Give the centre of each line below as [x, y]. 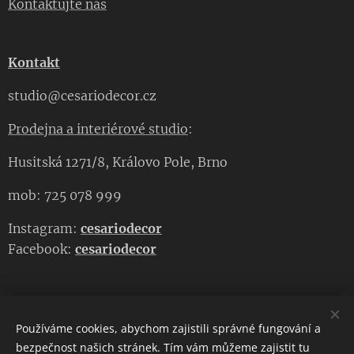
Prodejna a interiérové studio [98, 129]
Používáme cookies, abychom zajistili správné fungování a [168, 328]
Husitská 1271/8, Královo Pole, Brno [119, 162]
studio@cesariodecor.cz [82, 96]
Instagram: [44, 229]
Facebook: [41, 249]
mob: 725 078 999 [65, 196]
